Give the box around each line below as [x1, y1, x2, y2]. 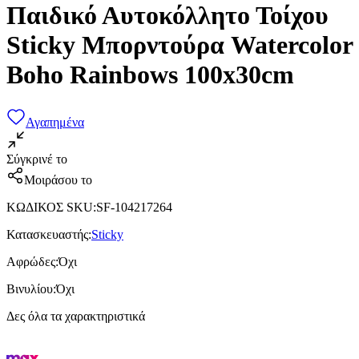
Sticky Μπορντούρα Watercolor [6, 30, 353, 60]
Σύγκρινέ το [6, 151, 67, 166]
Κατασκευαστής [6, 227, 88, 241]
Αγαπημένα [26, 115, 84, 129]
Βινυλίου [6, 281, 53, 296]
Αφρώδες [6, 254, 55, 268]
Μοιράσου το [24, 172, 92, 187]
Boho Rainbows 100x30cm [6, 60, 294, 90]
